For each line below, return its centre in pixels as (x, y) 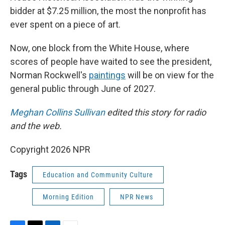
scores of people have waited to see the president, (111, 62)
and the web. (36, 126)
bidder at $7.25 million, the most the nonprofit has (108, 11)
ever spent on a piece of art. (65, 25)
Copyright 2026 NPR (50, 150)
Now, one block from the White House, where (100, 48)
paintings (107, 75)
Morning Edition (68, 197)
